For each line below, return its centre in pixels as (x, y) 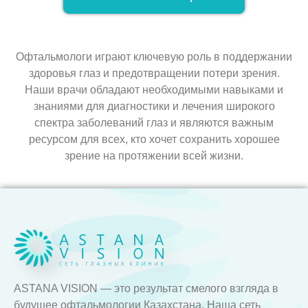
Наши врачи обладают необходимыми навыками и (154, 90)
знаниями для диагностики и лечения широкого (154, 106)
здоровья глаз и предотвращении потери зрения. (154, 73)
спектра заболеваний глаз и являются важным (154, 123)
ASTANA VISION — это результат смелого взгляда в (146, 289)
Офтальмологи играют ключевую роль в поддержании (154, 57)
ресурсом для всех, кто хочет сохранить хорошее (154, 139)
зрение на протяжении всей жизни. (154, 156)
